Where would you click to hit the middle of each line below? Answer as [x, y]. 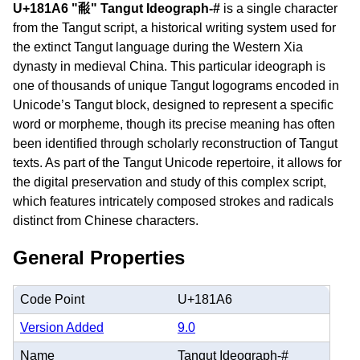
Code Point [52, 299]
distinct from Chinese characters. [106, 221]
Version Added [62, 327]
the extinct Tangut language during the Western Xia [158, 47]
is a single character [279, 8]
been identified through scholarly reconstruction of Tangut [175, 143]
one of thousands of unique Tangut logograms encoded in [176, 86]
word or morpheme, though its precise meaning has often [174, 124]
